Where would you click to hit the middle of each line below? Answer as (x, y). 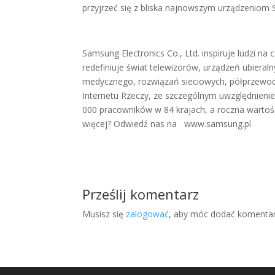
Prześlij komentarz (141, 194)
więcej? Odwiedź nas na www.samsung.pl (167, 124)
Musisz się (104, 214)
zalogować (148, 214)
